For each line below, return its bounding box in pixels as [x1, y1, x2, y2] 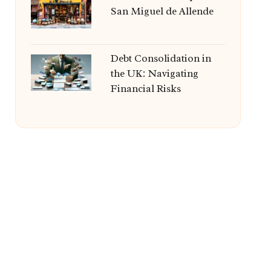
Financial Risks [110, 82, 181, 95]
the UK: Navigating [110, 67, 198, 80]
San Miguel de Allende [110, 5, 214, 18]
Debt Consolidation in [110, 52, 211, 65]
